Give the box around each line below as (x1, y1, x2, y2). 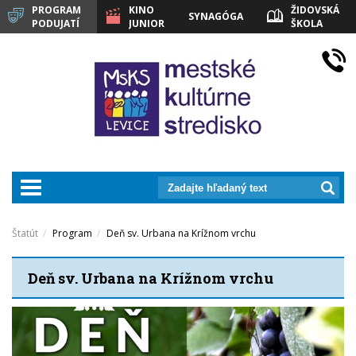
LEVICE (291, 30, 323, 44)
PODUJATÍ (32, 17, 79, 30)
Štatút (12, 226, 38, 240)
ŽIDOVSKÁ (291, 3, 339, 17)
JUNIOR (129, 17, 164, 30)
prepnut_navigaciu (30, 179, 135, 192)
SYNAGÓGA (188, 10, 243, 23)
